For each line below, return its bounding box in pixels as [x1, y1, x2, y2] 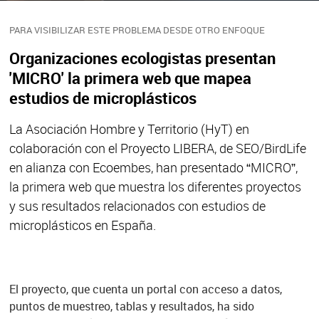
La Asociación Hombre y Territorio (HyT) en [9, 120, 249, 137]
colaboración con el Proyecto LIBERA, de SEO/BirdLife [9, 139, 306, 157]
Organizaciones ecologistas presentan [9, 47, 276, 68]
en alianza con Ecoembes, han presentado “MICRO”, [9, 158, 298, 176]
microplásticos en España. [9, 216, 156, 234]
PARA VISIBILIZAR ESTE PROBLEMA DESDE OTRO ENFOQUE [9, 23, 265, 36]
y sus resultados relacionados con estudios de [9, 197, 266, 214]
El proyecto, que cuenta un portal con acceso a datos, [9, 281, 282, 297]
